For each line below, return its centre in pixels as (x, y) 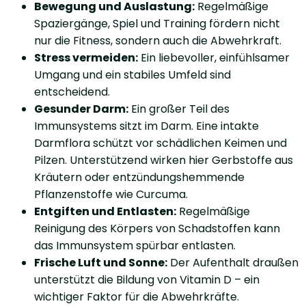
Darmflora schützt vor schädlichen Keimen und (161, 143)
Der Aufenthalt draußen (233, 262)
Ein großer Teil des (179, 109)
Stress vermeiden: (86, 57)
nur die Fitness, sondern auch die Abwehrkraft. (158, 40)
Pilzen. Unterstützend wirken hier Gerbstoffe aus (164, 160)
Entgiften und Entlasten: (105, 211)
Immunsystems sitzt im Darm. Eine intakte (147, 126)
